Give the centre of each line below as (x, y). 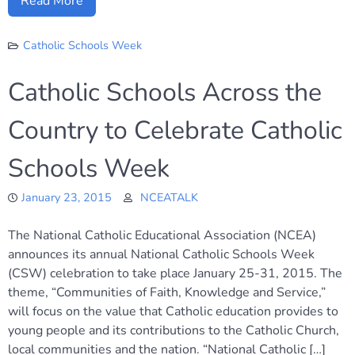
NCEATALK (169, 197)
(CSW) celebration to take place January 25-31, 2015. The (175, 273)
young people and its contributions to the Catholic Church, (174, 330)
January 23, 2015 (67, 197)
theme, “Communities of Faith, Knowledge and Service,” (167, 292)
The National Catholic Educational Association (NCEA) (162, 235)
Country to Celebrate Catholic (175, 130)
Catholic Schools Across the (165, 92)
